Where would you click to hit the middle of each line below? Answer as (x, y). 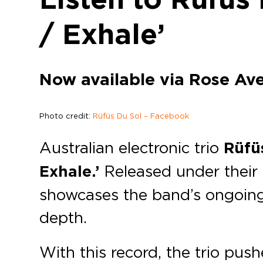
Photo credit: (66, 116)
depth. (63, 218)
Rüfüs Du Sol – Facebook (141, 116)
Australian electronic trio (132, 148)
